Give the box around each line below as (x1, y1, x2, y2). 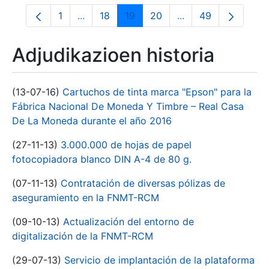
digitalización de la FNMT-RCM (12, 230, 153, 242)
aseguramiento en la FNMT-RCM (12, 192, 159, 204)
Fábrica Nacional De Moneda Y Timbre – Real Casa (12, 100, 244, 112)
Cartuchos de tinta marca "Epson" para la (62, 86, 252, 98)
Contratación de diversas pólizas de (61, 177, 225, 189)
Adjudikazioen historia (12, 43, 214, 67)
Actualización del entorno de (63, 216, 194, 228)
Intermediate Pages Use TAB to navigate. (80, 14, 266, 27)
